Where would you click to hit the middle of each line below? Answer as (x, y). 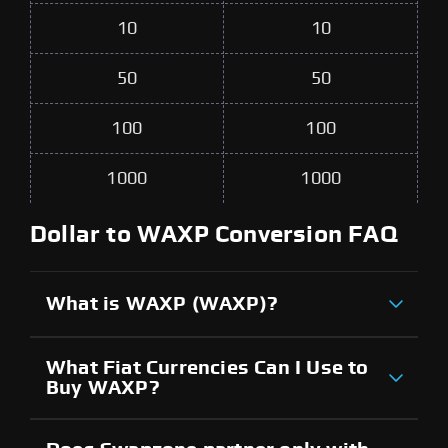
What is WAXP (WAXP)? (162, 303)
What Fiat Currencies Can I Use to (207, 367)
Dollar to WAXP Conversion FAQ (214, 234)
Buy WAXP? (103, 387)
